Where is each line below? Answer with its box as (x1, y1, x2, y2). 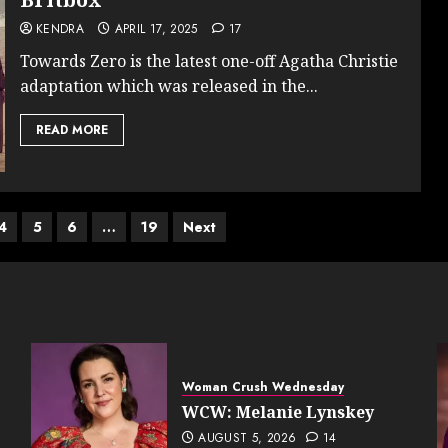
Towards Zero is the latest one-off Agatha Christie (19, 49, 398, 72)
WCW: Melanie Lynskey (181, 400, 374, 423)
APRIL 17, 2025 (114, 19, 198, 38)
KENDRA (35, 19, 84, 38)
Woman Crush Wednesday (181, 377, 344, 396)
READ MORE (35, 120, 108, 139)
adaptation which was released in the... (19, 74, 318, 97)
